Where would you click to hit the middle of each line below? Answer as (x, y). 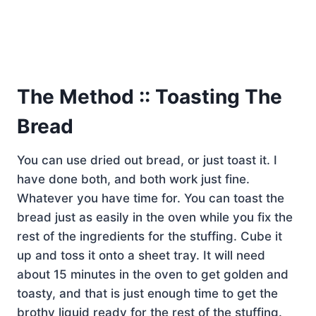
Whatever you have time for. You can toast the (151, 198)
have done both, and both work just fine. (133, 179)
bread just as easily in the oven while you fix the (155, 217)
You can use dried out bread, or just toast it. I (147, 160)
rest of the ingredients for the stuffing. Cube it (150, 236)
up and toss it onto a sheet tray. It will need (141, 255)
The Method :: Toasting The (150, 96)
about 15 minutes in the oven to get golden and (153, 274)
